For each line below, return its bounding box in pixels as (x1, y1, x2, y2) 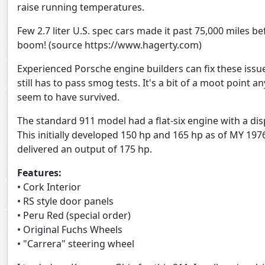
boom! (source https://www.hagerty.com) (17, 38, 202, 51)
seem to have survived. (17, 91, 119, 104)
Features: (17, 166, 62, 179)
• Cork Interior (17, 180, 81, 193)
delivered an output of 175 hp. (17, 143, 152, 156)
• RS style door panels (17, 195, 114, 208)
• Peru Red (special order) (17, 209, 131, 222)
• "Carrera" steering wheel (17, 237, 134, 250)
